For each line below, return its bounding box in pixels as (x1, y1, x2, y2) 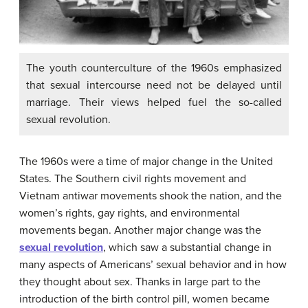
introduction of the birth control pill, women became (19, 292, 269, 306)
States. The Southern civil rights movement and (19, 172, 246, 186)
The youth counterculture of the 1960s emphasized (26, 61, 282, 75)
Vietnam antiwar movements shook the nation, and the (19, 189, 282, 203)
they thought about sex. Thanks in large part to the (19, 275, 261, 289)
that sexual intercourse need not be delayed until (26, 78, 282, 92)
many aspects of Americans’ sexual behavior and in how (19, 258, 287, 272)
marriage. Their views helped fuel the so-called (26, 96, 282, 109)
